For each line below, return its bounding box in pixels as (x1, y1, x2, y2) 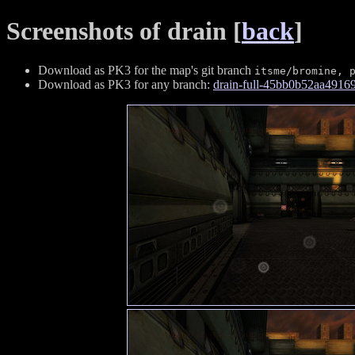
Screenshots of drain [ (6, 17, 242, 46)
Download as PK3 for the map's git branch (38, 63, 254, 77)
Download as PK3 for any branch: (38, 77, 213, 91)
